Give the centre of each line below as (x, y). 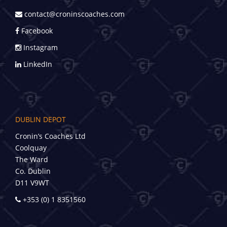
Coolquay (31, 147)
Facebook (36, 31)
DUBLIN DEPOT (41, 119)
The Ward (32, 159)
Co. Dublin (33, 171)
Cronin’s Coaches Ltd (50, 136)
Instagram (40, 48)
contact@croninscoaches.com (73, 14)
